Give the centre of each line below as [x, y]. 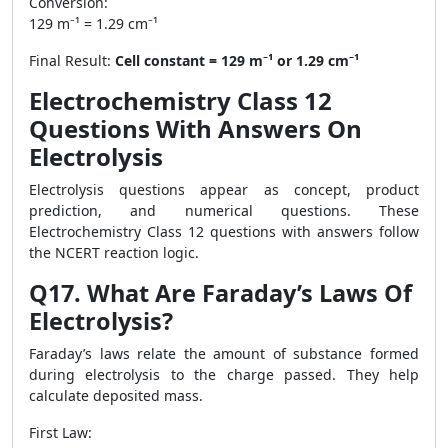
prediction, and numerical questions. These [224, 210]
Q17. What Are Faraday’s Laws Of [220, 293]
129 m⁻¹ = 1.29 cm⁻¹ [93, 23]
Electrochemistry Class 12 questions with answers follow [224, 231]
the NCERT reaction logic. [114, 252]
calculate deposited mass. [116, 395]
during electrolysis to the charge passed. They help [224, 374]
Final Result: [72, 60]
